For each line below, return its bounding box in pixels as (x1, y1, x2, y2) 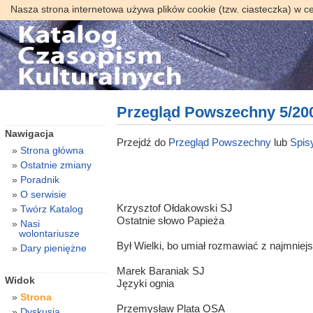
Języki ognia (116, 277, 174, 290)
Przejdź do (116, 136, 168, 148)
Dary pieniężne (20, 242, 87, 254)
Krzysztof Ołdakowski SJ (116, 202, 233, 214)
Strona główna (20, 144, 84, 156)
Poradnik (20, 173, 59, 185)
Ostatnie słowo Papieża (116, 214, 224, 227)
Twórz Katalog (20, 203, 83, 214)
